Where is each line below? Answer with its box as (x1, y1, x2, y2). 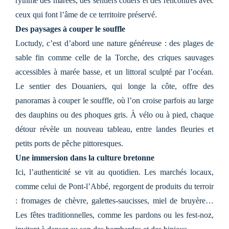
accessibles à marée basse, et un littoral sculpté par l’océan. (15, 67, 214, 76)
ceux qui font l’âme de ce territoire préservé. (15, 10, 157, 19)
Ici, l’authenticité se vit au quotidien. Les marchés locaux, (15, 167, 214, 176)
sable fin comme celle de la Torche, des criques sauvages (15, 53, 214, 62)
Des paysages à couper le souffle (15, 24, 125, 33)
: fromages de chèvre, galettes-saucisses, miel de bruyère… (15, 196, 214, 205)
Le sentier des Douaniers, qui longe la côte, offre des (15, 81, 214, 90)
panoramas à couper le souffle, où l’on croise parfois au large (15, 96, 214, 105)
